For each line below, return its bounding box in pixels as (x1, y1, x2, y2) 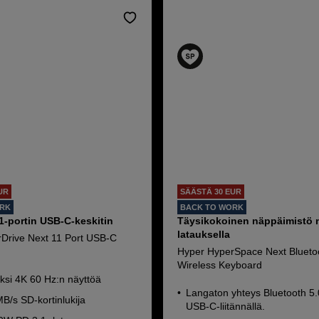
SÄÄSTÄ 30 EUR (180, 187, 242, 196)
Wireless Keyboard (177, 259, 263, 271)
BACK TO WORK (180, 203, 244, 211)
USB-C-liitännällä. (186, 300, 266, 312)
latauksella (177, 229, 231, 240)
